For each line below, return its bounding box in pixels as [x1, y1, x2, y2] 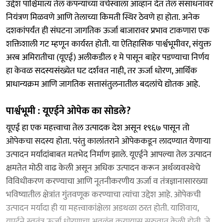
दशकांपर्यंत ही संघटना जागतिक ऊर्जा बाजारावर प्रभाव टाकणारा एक [6, 23, 210, 38]
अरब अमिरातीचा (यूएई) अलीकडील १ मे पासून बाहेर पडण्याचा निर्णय [6, 50, 209, 65]
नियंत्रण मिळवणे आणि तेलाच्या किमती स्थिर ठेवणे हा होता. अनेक [6, 9, 200, 25]
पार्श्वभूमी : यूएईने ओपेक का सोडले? [6, 102, 131, 119]
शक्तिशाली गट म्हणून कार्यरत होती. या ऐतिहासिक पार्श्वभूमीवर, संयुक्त [6, 36, 211, 52]
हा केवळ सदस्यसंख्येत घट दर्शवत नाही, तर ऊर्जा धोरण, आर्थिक [6, 63, 197, 78]
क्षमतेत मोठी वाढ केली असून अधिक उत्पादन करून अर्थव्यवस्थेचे [6, 160, 200, 175]
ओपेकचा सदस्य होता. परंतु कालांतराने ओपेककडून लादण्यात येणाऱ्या [6, 133, 211, 149]
